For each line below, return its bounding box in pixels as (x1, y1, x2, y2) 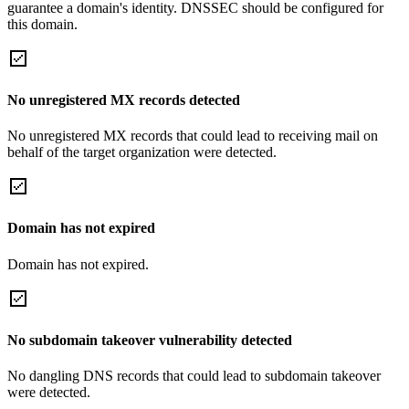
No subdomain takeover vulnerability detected (7, 331, 292, 348)
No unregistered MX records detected (7, 91, 240, 108)
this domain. (7, 16, 78, 32)
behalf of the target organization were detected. (7, 144, 277, 161)
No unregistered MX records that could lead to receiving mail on (7, 128, 378, 144)
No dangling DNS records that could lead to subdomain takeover (7, 368, 381, 384)
